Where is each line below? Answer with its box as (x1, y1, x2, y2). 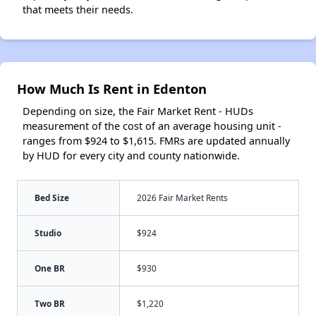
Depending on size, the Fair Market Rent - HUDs (23, 104, 253, 118)
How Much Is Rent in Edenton (17, 79, 207, 97)
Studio (35, 226, 61, 238)
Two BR (35, 297, 65, 309)
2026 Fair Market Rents (137, 191, 228, 203)
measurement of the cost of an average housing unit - (23, 119, 281, 133)
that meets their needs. (23, 2, 133, 16)
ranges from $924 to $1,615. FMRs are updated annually (23, 133, 290, 147)
